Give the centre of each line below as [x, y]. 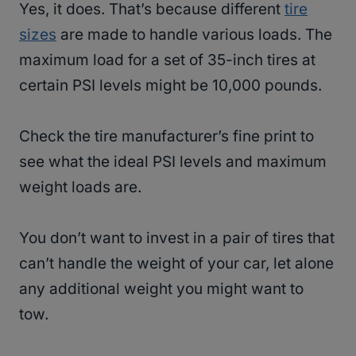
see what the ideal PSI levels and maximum [173, 161]
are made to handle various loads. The [194, 34]
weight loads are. [80, 187]
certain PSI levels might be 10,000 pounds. [172, 85]
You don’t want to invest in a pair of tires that [177, 238]
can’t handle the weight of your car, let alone [176, 263]
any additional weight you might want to [161, 288]
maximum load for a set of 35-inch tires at [167, 60]
